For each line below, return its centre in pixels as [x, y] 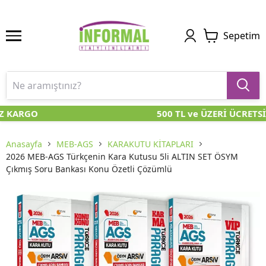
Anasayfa [24, 144]
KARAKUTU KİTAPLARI [151, 144]
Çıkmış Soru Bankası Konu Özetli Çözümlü [89, 169]
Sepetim [242, 36]
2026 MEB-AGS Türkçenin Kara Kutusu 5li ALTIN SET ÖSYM [122, 157]
